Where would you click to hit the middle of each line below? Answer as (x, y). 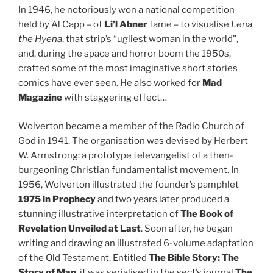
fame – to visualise (189, 25)
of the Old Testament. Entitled (83, 257)
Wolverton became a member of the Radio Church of (131, 126)
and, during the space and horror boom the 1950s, (125, 54)
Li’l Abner (125, 25)
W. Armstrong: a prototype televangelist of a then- (126, 155)
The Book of (207, 214)
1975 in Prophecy (57, 199)
